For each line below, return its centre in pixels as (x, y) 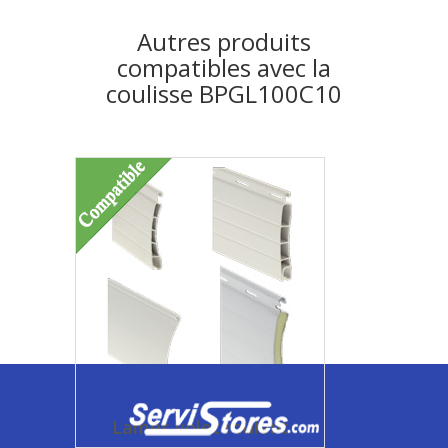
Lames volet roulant (200, 427)
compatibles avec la (224, 67)
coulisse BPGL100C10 (224, 93)
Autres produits (224, 41)
